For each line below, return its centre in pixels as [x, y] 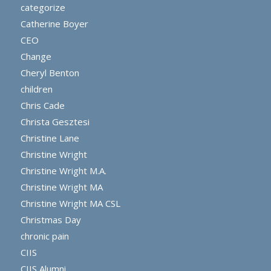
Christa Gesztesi [55, 122]
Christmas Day [51, 220]
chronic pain [44, 236]
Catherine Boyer [54, 24]
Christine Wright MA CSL [70, 204]
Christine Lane [50, 138]
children [36, 89]
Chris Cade [42, 106]
